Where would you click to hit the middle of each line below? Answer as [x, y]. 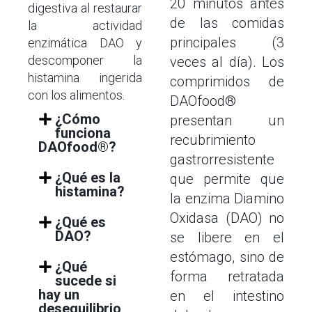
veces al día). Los [227, 62]
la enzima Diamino [227, 198]
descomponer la [85, 60]
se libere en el [227, 237]
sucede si [86, 281]
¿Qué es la [88, 178]
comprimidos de [227, 81]
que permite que [227, 179]
